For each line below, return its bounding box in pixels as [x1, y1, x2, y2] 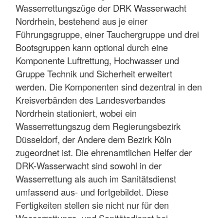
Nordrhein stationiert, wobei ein [16, 106, 137, 119]
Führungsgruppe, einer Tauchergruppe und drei [16, 27, 199, 40]
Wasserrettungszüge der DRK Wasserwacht [16, 1, 186, 14]
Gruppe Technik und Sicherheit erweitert [16, 67, 172, 80]
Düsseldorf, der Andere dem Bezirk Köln [16, 132, 171, 145]
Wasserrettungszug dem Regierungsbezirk [16, 119, 181, 132]
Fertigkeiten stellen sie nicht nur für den [16, 198, 169, 211]
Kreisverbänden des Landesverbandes [16, 93, 165, 106]
